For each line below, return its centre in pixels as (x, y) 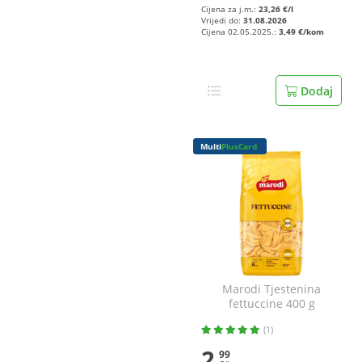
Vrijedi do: (222, 21)
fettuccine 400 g (271, 303)
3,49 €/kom (301, 32)
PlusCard (239, 146)
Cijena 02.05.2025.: (240, 32)
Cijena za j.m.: (230, 9)
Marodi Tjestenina (271, 289)
